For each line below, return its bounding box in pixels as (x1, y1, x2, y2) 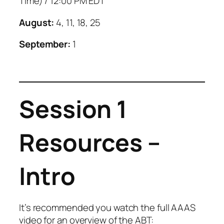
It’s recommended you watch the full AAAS (19, 201, 195, 214)
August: (19, 15, 54, 29)
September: (19, 37, 72, 51)
